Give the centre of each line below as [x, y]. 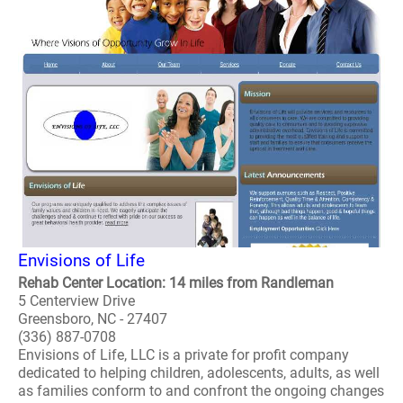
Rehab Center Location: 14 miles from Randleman [176, 283]
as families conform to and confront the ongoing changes [201, 391]
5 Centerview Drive [76, 301]
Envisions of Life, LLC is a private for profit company [184, 355]
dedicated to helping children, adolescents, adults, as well [199, 373]
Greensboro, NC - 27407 [93, 319]
